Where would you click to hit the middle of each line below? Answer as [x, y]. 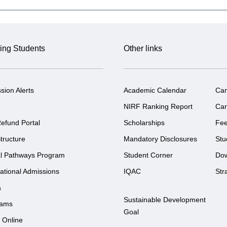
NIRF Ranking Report [158, 106]
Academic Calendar [155, 90]
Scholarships [144, 122]
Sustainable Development [165, 199]
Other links [143, 48]
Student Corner [148, 155]
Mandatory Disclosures [160, 139]
